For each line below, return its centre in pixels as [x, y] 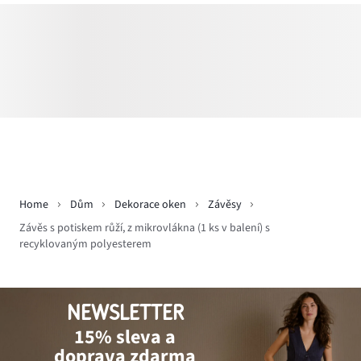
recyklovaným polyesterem [85, 244]
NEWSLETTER [125, 313]
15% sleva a [125, 337]
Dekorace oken [150, 205]
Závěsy [224, 205]
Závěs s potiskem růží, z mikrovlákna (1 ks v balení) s [145, 228]
